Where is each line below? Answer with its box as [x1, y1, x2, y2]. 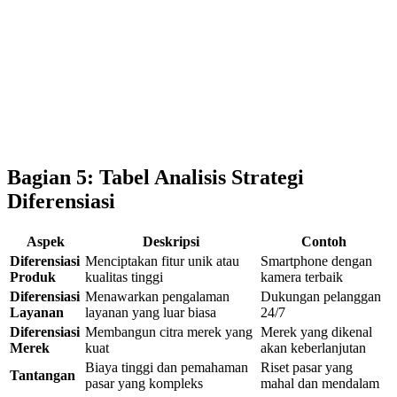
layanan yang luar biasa [85, 304, 216, 320]
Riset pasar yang [261, 359, 353, 375]
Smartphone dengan [261, 253, 372, 269]
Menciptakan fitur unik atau [85, 253, 239, 269]
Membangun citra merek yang [85, 323, 253, 339]
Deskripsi [143, 233, 199, 249]
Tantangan [10, 367, 75, 383]
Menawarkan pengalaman [85, 288, 230, 304]
